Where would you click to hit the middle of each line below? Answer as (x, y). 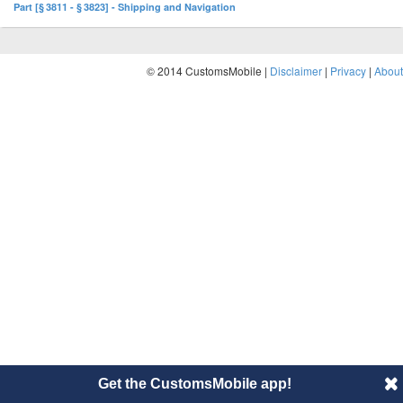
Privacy (348, 71)
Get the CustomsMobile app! (194, 384)
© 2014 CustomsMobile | (208, 71)
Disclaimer (296, 71)
